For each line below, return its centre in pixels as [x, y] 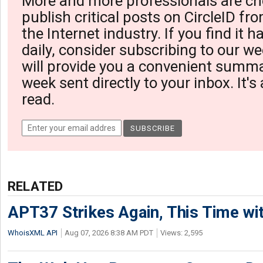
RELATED [36, 186]
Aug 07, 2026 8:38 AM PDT [109, 233]
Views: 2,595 [181, 233]
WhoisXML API [33, 233]
